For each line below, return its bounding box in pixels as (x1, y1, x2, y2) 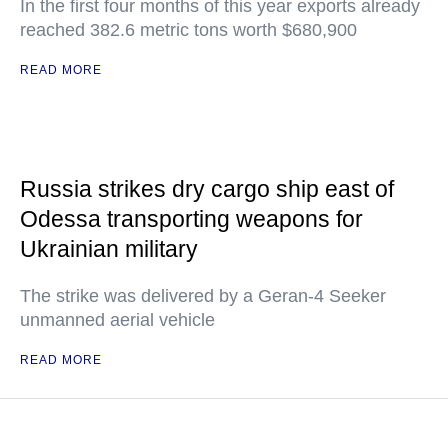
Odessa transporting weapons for (20, 206, 363, 232)
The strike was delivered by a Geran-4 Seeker (20, 286, 386, 306)
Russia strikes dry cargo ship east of (20, 176, 394, 202)
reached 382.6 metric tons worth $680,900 (20, 20, 357, 40)
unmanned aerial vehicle (20, 310, 215, 330)
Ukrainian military (20, 236, 198, 262)
